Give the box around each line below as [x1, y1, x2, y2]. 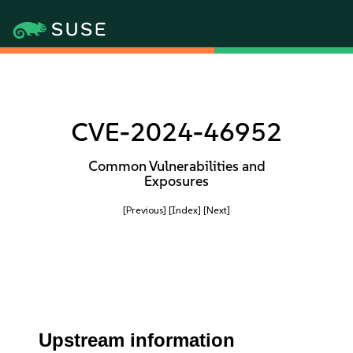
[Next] [203, 204, 230, 216]
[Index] [169, 204, 201, 216]
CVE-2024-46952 [71, 117, 282, 147]
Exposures [144, 173, 209, 190]
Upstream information [39, 329, 236, 351]
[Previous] [123, 204, 166, 216]
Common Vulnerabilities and [87, 158, 266, 175]
